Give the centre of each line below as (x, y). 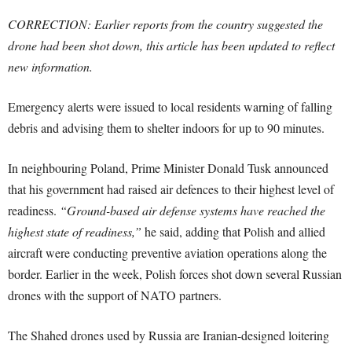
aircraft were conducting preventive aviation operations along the (167, 253)
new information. (50, 66)
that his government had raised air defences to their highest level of (171, 189)
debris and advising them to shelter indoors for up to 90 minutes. (166, 128)
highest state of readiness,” (75, 231)
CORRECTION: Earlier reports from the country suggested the (165, 24)
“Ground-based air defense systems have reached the (192, 210)
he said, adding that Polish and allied (233, 231)
